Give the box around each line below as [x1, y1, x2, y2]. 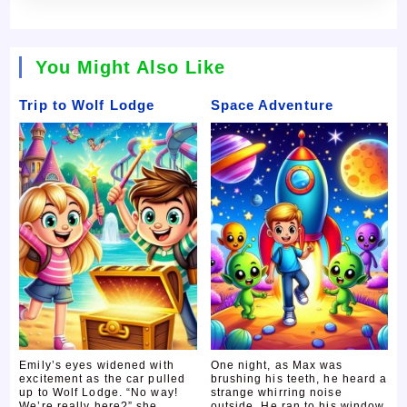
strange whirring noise [210, 385, 342, 399]
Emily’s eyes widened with [19, 358, 174, 372]
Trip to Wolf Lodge [19, 96, 155, 113]
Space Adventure [210, 96, 333, 113]
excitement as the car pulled [19, 372, 186, 385]
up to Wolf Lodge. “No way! [19, 385, 178, 399]
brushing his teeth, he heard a [210, 372, 388, 385]
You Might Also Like [35, 56, 226, 77]
